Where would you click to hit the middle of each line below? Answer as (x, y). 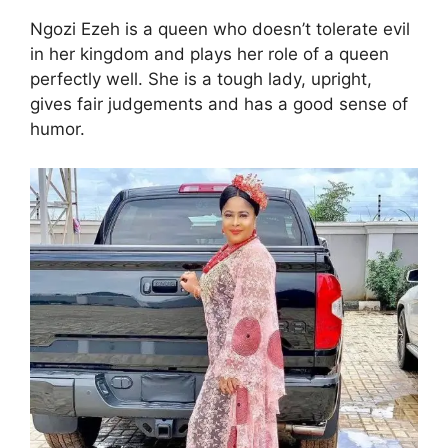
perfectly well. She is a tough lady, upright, (201, 79)
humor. (57, 129)
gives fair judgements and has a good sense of (219, 104)
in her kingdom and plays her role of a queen (209, 54)
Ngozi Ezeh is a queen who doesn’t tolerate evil (220, 29)
